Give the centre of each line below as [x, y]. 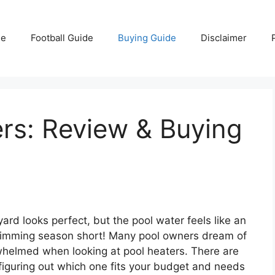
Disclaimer [224, 38]
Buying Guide [147, 38]
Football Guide [62, 38]
